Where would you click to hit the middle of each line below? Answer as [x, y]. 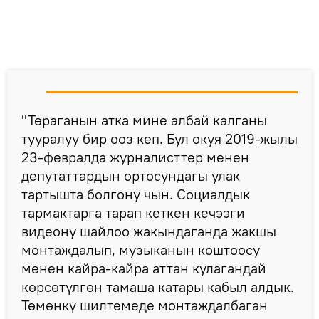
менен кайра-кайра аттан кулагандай [144, 268]
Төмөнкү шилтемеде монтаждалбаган [145, 305]
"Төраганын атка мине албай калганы [144, 120]
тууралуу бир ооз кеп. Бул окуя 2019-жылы [159, 138]
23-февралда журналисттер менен [135, 157]
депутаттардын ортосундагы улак [131, 175]
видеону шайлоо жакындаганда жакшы [149, 231]
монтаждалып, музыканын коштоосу [141, 249]
